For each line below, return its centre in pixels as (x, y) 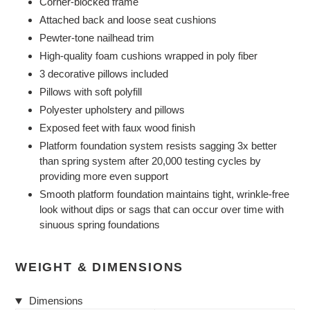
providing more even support (104, 176)
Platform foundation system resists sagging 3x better (158, 146)
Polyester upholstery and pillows (112, 110)
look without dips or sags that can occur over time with (162, 210)
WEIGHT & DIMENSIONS (100, 267)
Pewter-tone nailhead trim (97, 38)
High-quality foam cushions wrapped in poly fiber (148, 56)
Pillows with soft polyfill (91, 92)
